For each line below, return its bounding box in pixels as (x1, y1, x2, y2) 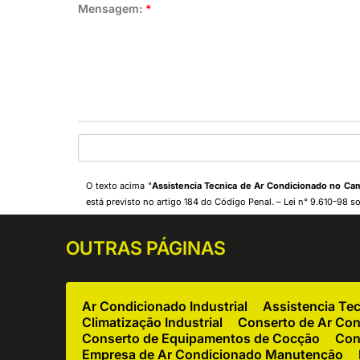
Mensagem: (78, 2, 146, 15)
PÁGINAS (146, 237, 227, 260)
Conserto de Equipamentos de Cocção (82, 330, 321, 346)
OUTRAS (66, 237, 147, 260)
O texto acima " (86, 180, 152, 191)
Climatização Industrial (82, 314, 223, 330)
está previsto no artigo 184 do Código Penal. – (86, 196, 284, 207)
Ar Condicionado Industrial (82, 298, 248, 314)
